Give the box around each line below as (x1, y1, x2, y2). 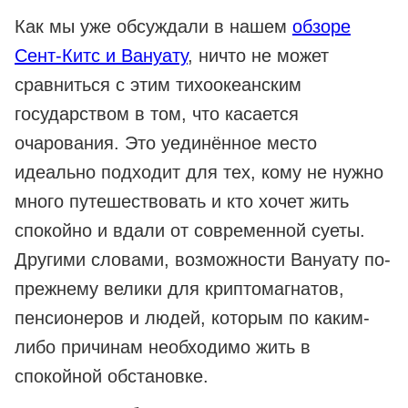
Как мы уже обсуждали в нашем (15, 16, 292, 37)
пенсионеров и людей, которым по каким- (15, 308, 370, 329)
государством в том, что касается (15, 104, 299, 125)
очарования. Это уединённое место (15, 133, 317, 154)
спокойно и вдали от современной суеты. (15, 220, 365, 241)
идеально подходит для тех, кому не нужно (15, 162, 383, 183)
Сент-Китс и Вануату (15, 46, 188, 66)
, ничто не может (188, 46, 329, 66)
